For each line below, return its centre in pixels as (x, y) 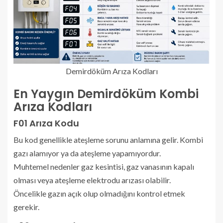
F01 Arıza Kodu (46, 123)
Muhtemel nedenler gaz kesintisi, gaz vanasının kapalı (104, 166)
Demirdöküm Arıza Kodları (111, 71)
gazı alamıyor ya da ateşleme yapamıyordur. (87, 153)
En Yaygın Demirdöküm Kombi (106, 94)
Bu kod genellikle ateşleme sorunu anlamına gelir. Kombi (108, 139)
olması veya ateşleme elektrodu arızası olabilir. (92, 180)
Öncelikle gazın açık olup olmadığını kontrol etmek (99, 193)
